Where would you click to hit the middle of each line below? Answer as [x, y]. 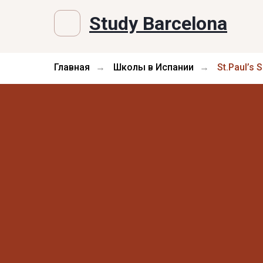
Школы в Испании [154, 67]
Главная [72, 67]
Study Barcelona [158, 23]
